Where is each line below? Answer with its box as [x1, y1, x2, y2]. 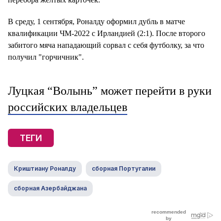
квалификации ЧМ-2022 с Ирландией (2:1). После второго [8, 29, 205, 37]
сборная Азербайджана [14, 184, 87, 192]
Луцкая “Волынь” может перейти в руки [8, 84, 212, 97]
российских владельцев [8, 101, 127, 113]
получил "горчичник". [8, 53, 84, 61]
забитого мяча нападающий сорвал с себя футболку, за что [8, 41, 204, 49]
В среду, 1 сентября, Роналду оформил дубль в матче [8, 17, 185, 26]
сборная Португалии [92, 165, 155, 172]
